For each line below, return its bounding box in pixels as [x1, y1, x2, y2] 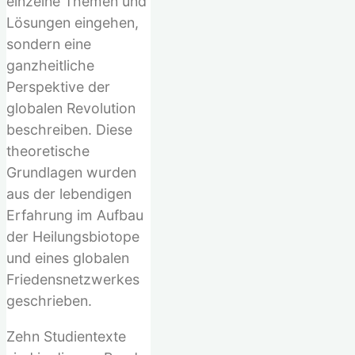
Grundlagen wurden [6, 163, 136, 181]
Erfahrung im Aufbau [6, 206, 143, 223]
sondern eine [6, 35, 91, 52]
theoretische [6, 142, 90, 159]
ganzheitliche [6, 56, 94, 74]
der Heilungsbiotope [6, 227, 139, 245]
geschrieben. [6, 292, 92, 309]
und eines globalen [6, 249, 129, 266]
